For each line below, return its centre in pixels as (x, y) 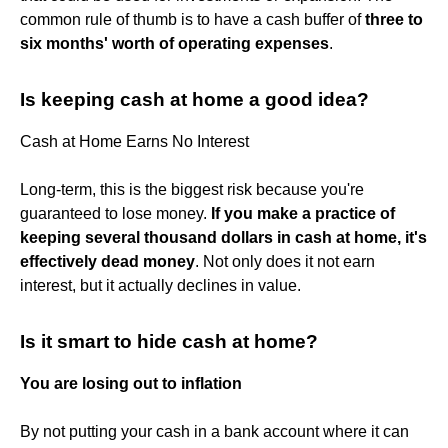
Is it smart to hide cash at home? (169, 341)
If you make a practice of (303, 213)
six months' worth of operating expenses (174, 43)
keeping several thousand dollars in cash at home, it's (223, 237)
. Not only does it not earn (285, 261)
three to (394, 19)
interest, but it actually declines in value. (160, 285)
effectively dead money (107, 261)
